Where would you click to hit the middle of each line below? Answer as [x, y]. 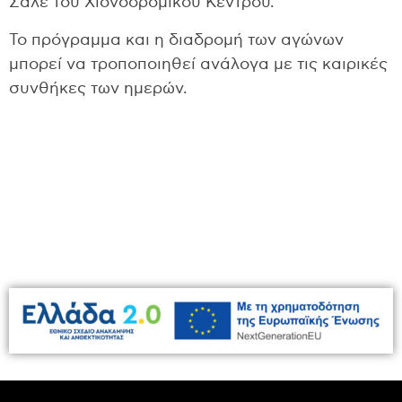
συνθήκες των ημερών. [98, 88]
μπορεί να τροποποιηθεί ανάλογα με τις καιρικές [198, 64]
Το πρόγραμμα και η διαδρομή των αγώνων [176, 40]
